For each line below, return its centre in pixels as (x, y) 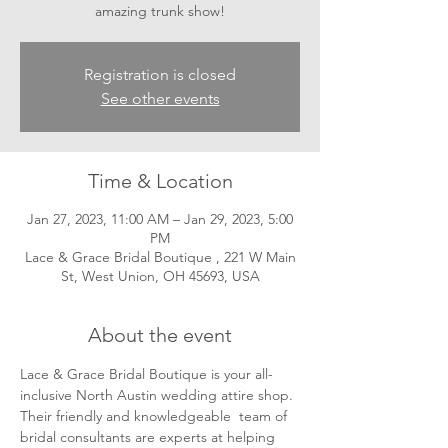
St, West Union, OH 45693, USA (160, 276)
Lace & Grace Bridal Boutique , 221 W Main (160, 257)
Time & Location (160, 181)
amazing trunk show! (160, 11)
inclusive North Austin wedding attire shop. (158, 395)
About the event (160, 335)
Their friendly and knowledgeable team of (155, 416)
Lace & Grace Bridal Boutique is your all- (146, 374)
